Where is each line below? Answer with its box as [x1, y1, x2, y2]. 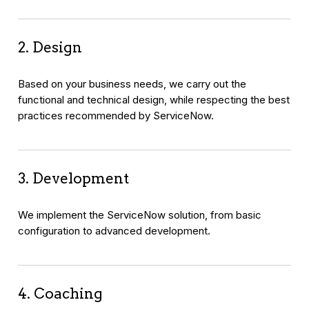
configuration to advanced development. [18, 224, 211, 237]
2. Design [18, 39, 83, 57]
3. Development [18, 169, 130, 187]
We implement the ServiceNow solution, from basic [18, 208, 262, 221]
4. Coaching [18, 284, 103, 302]
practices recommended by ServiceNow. [18, 109, 215, 123]
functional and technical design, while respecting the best [18, 93, 290, 107]
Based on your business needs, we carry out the [18, 77, 247, 91]
